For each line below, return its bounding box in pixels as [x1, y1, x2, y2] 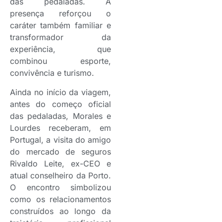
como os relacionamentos [10, 194, 111, 204]
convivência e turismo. [10, 68, 94, 78]
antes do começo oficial [10, 99, 111, 109]
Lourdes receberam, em [10, 122, 111, 133]
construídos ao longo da [10, 206, 111, 216]
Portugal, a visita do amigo [10, 134, 111, 145]
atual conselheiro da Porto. [10, 170, 111, 180]
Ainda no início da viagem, [10, 87, 111, 97]
